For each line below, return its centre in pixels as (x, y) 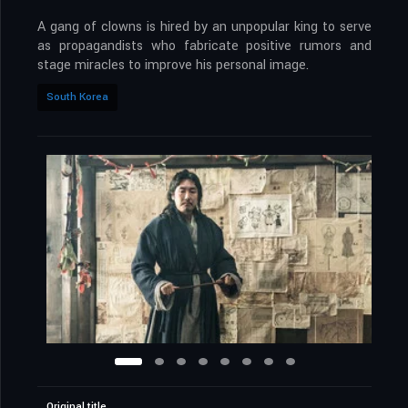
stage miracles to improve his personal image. (173, 66)
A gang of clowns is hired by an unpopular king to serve (204, 27)
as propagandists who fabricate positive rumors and (204, 46)
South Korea (77, 97)
